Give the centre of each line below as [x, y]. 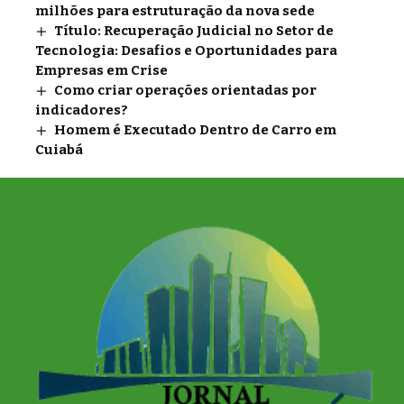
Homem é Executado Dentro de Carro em [196, 130]
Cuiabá [59, 150]
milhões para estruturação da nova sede [175, 11]
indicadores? [82, 110]
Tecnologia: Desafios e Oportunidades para [186, 51]
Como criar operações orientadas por [186, 91]
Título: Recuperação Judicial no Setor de [194, 31]
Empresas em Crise [101, 71]
